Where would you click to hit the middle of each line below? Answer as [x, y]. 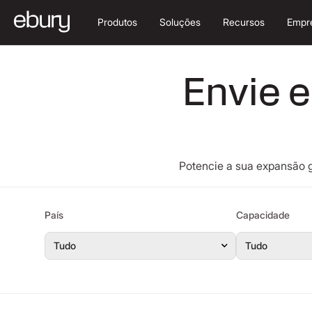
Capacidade [263, 215]
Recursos [244, 22]
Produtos [117, 22]
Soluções [180, 22]
